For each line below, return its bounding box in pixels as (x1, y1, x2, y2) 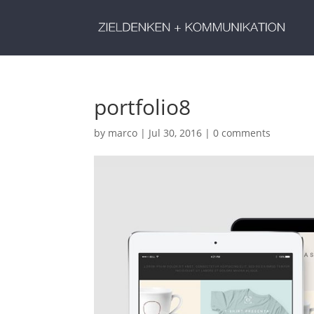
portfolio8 (94, 93, 191, 121)
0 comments (213, 126, 271, 139)
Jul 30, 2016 (149, 126, 203, 139)
